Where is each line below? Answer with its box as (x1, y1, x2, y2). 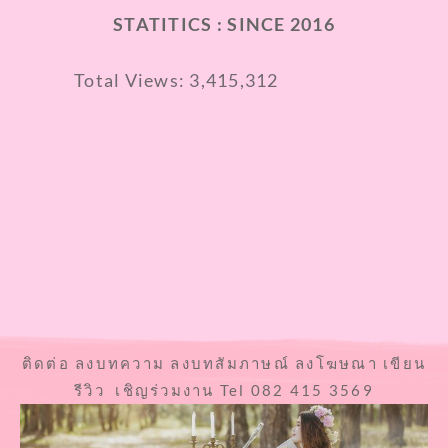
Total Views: (74, 68, 190, 91)
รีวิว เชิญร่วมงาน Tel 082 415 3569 (74, 380, 374, 399)
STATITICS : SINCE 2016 (113, 12, 335, 35)
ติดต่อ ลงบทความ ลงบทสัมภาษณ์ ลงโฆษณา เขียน (21, 353, 427, 372)
